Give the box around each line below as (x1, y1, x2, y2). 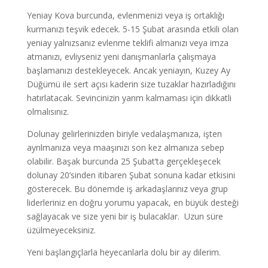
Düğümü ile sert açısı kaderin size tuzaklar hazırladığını (26, 78, 236, 90)
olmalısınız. (26, 106, 69, 117)
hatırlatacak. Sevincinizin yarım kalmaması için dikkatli (26, 92, 232, 103)
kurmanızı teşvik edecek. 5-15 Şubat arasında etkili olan (26, 23, 239, 35)
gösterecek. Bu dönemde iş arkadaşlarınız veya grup (26, 183, 228, 194)
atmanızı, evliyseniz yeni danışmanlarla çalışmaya (26, 51, 216, 62)
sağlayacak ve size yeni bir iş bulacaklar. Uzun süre (26, 211, 223, 222)
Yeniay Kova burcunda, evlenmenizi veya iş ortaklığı (26, 10, 224, 21)
